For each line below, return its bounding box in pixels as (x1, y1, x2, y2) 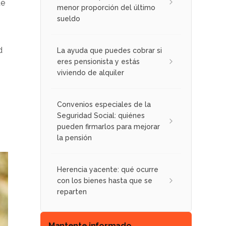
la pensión (57, 134, 92, 142)
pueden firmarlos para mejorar (57, 123, 160, 131)
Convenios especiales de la (57, 100, 151, 108)
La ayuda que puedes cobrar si (57, 46, 162, 54)
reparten (57, 188, 87, 196)
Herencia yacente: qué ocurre (57, 165, 158, 174)
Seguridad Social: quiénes (57, 111, 145, 120)
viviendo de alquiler (57, 69, 124, 77)
